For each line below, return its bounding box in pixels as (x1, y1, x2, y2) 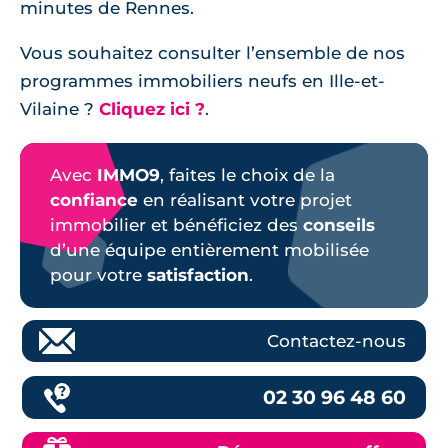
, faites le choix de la (160, 165, 335, 185)
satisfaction (147, 265, 249, 285)
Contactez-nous (267, 331, 406, 351)
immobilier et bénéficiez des (50, 215, 303, 235)
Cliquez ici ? (99, 99, 205, 119)
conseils (303, 215, 375, 235)
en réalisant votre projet (138, 190, 352, 210)
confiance (50, 190, 138, 210)
